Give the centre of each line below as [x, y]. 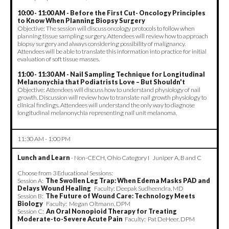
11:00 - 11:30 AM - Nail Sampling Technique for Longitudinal [111, 74]
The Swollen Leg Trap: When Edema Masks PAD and [128, 180]
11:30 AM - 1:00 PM [44, 139]
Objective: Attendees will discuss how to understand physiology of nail [109, 89]
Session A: [31, 180]
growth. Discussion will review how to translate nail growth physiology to [112, 97]
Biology [32, 203]
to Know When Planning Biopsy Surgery [81, 20]
